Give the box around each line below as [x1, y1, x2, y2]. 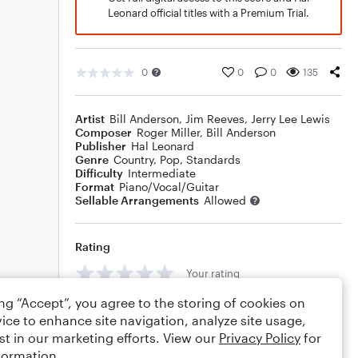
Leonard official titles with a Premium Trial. [108, 6, 309, 19]
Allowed [204, 193, 246, 207]
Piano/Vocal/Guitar [119, 180, 219, 193]
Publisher [75, 139, 126, 153]
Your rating [186, 266, 240, 280]
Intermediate [128, 166, 196, 180]
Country [113, 153, 153, 166]
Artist [75, 112, 105, 125]
